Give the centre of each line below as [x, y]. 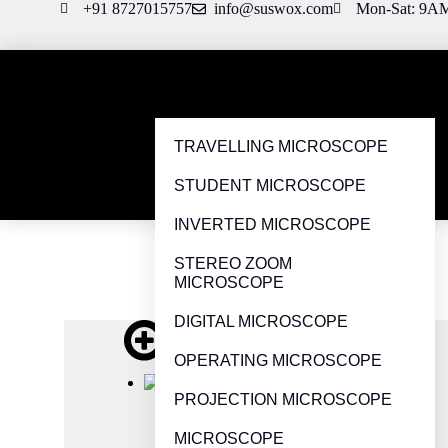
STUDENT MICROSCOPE [270, 185]
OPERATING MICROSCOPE [278, 360]
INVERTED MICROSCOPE [272, 224]
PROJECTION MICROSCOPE [283, 399]
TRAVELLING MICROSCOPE [281, 146]
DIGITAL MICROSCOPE [261, 321]
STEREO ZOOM [233, 263]
